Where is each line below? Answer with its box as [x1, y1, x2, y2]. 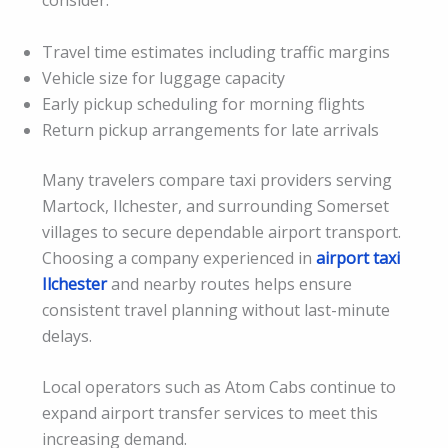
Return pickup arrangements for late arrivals [42, 118, 379, 141]
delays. [42, 324, 92, 347]
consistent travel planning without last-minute [42, 298, 390, 321]
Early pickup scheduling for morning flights [42, 92, 365, 115]
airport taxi [316, 246, 400, 269]
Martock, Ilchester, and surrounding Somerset [42, 194, 389, 217]
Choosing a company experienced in [42, 246, 316, 269]
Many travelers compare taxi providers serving [42, 168, 392, 191]
